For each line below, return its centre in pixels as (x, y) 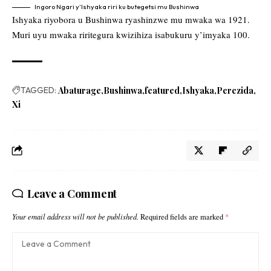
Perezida (235, 91)
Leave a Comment (72, 194)
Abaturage (80, 91)
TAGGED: (38, 90)
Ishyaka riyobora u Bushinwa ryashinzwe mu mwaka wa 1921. (131, 20)
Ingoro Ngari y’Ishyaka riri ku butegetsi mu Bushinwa (117, 7)
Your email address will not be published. (75, 217)
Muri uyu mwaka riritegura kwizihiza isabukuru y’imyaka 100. (131, 35)
